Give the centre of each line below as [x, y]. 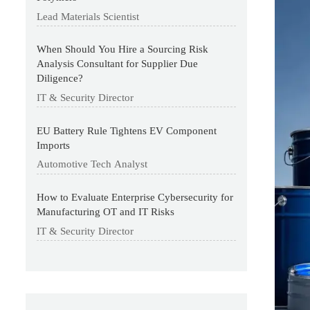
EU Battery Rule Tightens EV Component [127, 130]
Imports [54, 145]
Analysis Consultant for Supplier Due [118, 64]
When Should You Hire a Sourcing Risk [123, 49]
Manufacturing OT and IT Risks [106, 212]
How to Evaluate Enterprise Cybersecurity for [135, 198]
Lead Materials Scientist [88, 16]
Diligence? [60, 79]
